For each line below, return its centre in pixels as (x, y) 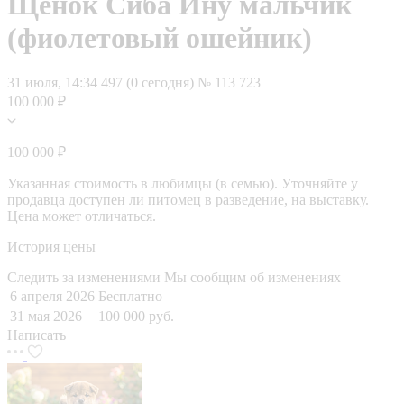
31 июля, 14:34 (52, 82)
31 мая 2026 (46, 316)
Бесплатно (130, 296)
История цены (51, 246)
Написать (37, 335)
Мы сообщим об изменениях (252, 277)
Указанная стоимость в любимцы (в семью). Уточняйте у (183, 183)
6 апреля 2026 (52, 296)
